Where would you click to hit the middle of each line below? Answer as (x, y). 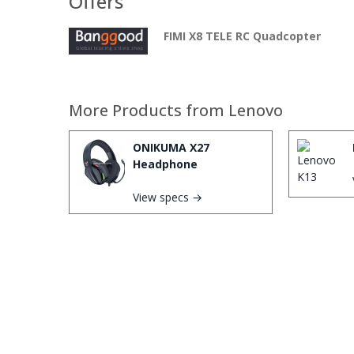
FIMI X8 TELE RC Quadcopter (242, 36)
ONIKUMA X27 (171, 148)
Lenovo (256, 111)
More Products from (149, 111)
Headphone (165, 164)
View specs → (168, 198)
